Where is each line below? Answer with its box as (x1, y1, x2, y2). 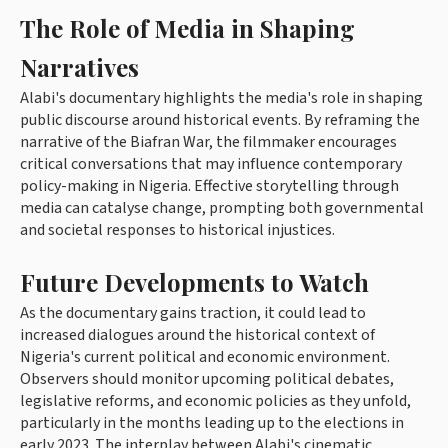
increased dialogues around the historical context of (20, 324, 375, 347)
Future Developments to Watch (20, 266, 369, 299)
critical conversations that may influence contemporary (20, 153, 402, 176)
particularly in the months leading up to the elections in (20, 412, 404, 435)
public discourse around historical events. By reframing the (20, 109, 420, 132)
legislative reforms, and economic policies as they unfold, (20, 390, 411, 413)
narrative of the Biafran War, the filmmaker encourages (20, 131, 397, 154)
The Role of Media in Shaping (20, 12, 355, 45)
